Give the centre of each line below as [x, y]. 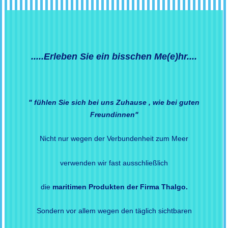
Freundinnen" [114, 114]
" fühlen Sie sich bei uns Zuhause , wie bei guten [114, 102]
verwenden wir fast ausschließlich [114, 163]
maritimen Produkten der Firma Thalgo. [120, 187]
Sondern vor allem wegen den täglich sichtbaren [114, 211]
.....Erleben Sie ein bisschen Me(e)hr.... [114, 57]
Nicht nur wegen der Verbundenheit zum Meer [114, 139]
